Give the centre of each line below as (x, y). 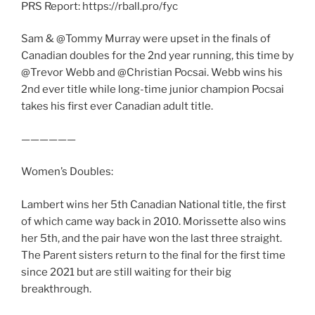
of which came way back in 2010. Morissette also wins (154, 221)
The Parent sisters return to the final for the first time (153, 255)
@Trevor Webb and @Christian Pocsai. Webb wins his (152, 73)
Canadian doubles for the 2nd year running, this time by (157, 56)
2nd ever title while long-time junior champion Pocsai (153, 90)
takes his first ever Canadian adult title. (117, 107)
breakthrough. (56, 289)
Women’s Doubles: (67, 172)
